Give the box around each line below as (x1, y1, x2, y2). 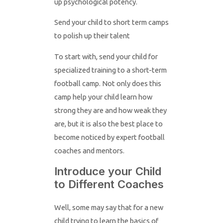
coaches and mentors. (54, 146, 124, 155)
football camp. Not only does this (54, 79, 161, 88)
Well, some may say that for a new (54, 203, 163, 212)
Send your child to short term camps (54, 18, 169, 27)
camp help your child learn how (54, 93, 152, 102)
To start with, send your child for (54, 52, 158, 61)
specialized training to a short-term (54, 66, 167, 75)
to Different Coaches (54, 177, 164, 191)
